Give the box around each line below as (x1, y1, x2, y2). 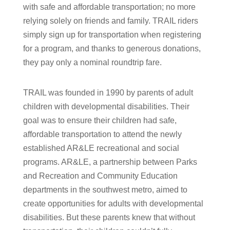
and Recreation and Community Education (23, 171, 178, 181)
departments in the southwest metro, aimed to (23, 185, 187, 195)
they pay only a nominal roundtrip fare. (23, 58, 162, 67)
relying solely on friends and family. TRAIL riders (23, 16, 198, 26)
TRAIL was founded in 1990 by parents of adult (23, 88, 193, 98)
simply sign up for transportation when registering (23, 30, 201, 40)
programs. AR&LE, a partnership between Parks (23, 158, 197, 167)
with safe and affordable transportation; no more (23, 3, 196, 12)
